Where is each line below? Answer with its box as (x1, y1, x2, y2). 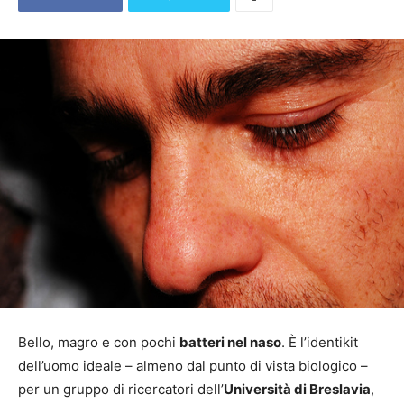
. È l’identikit (281, 334, 358, 352)
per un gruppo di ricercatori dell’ (18, 381, 224, 399)
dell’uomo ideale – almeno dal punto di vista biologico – (18, 357, 368, 375)
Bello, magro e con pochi (18, 334, 179, 352)
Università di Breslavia (224, 381, 371, 399)
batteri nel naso (179, 334, 281, 352)
